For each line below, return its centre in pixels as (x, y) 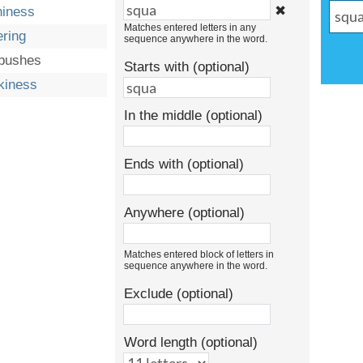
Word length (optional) (191, 342)
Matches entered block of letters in (199, 254)
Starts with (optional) (187, 67)
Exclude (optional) (179, 294)
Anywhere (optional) (184, 213)
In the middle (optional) (193, 115)
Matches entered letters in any (190, 28)
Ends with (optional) (184, 164)
